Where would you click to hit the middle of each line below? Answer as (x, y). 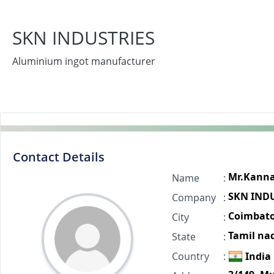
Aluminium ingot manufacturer (84, 61)
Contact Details (59, 157)
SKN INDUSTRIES (83, 38)
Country (190, 256)
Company (194, 198)
